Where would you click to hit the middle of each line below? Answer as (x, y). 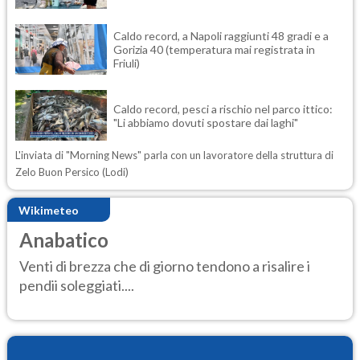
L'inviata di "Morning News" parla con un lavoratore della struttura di (174, 155)
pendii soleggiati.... (77, 286)
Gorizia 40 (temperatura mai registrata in (214, 50)
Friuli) (127, 63)
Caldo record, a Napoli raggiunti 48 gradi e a (221, 36)
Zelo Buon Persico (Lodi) (72, 172)
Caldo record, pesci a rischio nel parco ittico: (223, 108)
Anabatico (64, 240)
